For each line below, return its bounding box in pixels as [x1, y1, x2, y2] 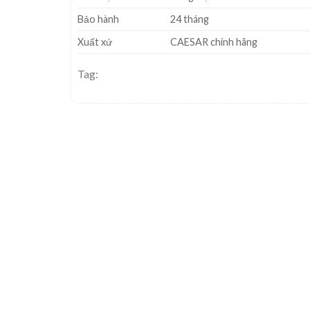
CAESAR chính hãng [170, 36, 258, 48]
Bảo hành [77, 13, 119, 25]
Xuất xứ [77, 36, 112, 48]
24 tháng [170, 13, 210, 25]
